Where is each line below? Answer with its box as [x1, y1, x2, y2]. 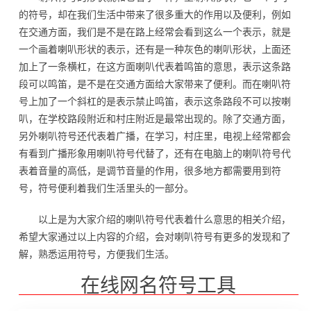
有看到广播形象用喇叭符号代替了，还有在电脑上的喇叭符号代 [18, 148, 291, 160]
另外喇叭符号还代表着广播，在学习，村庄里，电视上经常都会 [18, 131, 291, 142]
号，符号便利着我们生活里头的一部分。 [18, 183, 194, 194]
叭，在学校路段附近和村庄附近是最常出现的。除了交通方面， [18, 113, 291, 125]
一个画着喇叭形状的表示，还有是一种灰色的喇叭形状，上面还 [18, 44, 291, 56]
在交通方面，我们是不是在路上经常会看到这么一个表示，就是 [18, 26, 291, 38]
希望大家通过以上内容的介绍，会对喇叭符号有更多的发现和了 [18, 231, 291, 243]
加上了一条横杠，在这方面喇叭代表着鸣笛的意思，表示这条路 [18, 61, 291, 73]
